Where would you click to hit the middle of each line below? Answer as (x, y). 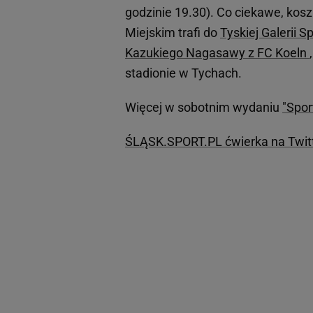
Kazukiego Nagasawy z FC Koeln (217, 53)
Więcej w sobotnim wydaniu (204, 108)
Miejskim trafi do (173, 33)
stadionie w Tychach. (183, 73)
